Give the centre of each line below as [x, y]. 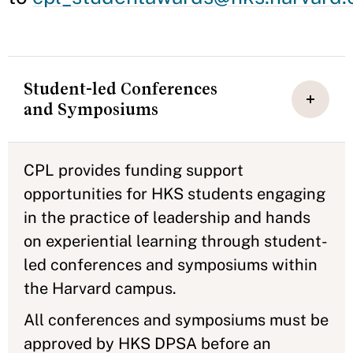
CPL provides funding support [134, 170]
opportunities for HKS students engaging [175, 193]
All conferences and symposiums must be [176, 320]
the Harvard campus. [102, 288]
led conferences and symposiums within [171, 264]
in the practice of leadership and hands [167, 217]
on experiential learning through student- [176, 241]
